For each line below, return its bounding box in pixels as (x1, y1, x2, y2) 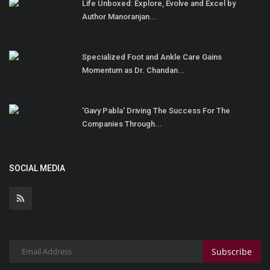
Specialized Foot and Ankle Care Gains (82, 52, 222, 62)
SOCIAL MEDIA (9, 163, 65, 174)
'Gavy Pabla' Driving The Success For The (82, 106, 230, 116)
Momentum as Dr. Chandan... (82, 66, 185, 75)
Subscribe (212, 245, 252, 257)
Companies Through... (82, 119, 162, 129)
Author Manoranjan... (82, 12, 157, 22)
